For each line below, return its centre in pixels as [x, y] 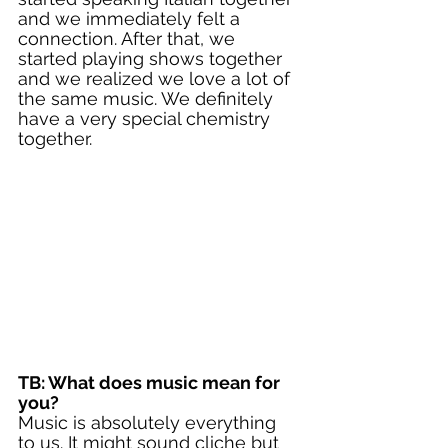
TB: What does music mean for [151, 382]
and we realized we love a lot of [156, 78]
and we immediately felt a [131, 18]
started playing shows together [152, 58]
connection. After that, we [129, 38]
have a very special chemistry [146, 118]
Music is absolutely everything [149, 422]
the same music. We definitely [148, 98]
